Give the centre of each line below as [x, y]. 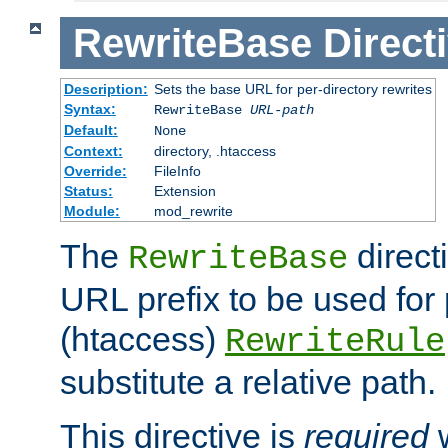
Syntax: [89, 109]
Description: [105, 89]
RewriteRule [335, 342]
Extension [184, 191]
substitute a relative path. [248, 382]
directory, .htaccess [214, 151]
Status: [88, 191]
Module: [91, 211]
